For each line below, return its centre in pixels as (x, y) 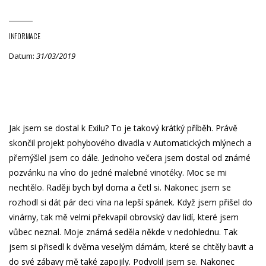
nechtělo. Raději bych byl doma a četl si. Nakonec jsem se (120, 188)
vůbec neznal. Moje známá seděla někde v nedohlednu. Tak (123, 232)
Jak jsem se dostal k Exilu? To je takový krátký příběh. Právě (123, 128)
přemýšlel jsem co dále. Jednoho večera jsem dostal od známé (130, 158)
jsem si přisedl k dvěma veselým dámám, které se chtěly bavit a (131, 247)
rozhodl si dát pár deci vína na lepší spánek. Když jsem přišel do (131, 202)
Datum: (23, 56)
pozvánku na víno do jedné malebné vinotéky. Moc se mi (118, 173)
